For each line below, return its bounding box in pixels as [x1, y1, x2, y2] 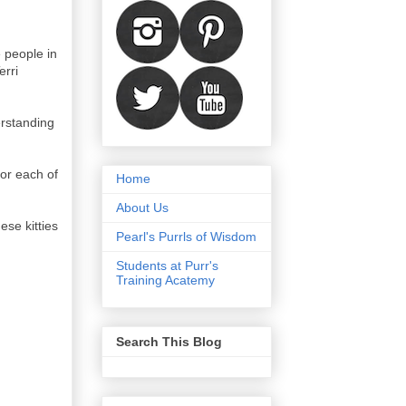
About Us [116, 200, 169, 215]
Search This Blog [116, 334, 222, 350]
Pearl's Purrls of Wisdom [116, 229, 256, 244]
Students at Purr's [116, 258, 218, 273]
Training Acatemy [116, 273, 215, 287]
